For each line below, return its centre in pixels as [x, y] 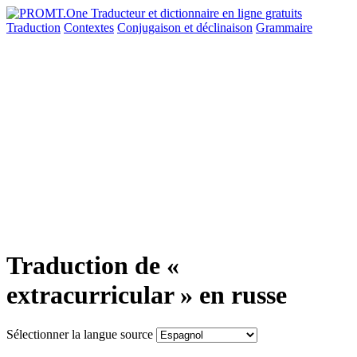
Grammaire [284, 27]
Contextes [89, 27]
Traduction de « [93, 266]
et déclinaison [218, 27]
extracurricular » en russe [147, 295]
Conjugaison [151, 27]
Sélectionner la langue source [80, 334]
